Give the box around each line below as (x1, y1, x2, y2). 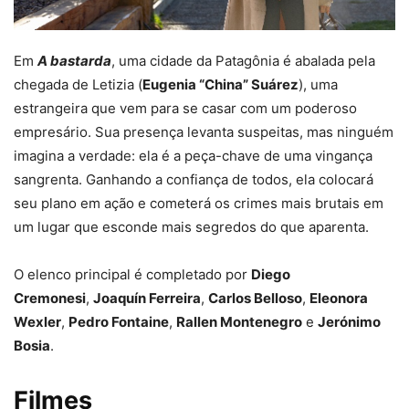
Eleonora (309, 289, 368, 308)
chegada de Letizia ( (14, 76, 142, 94)
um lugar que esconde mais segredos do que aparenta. (14, 218, 369, 236)
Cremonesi (14, 289, 86, 308)
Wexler (14, 313, 61, 331)
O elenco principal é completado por (14, 266, 251, 284)
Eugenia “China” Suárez (142, 76, 299, 94)
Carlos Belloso (208, 289, 302, 308)
